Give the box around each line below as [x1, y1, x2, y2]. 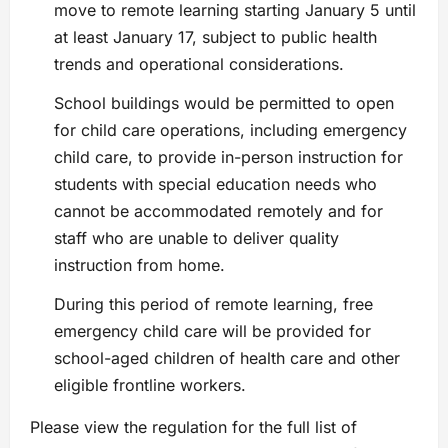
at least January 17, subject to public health [54, 27, 377, 48]
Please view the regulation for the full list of [30, 417, 357, 438]
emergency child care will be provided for [54, 321, 371, 342]
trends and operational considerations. [54, 54, 344, 75]
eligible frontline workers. [54, 375, 246, 396]
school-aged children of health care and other [54, 348, 400, 369]
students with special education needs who [54, 174, 377, 195]
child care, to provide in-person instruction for [54, 147, 403, 168]
